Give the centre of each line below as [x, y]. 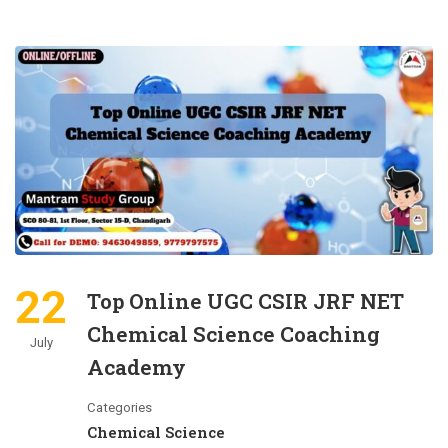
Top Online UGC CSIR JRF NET [245, 301]
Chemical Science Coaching [233, 334]
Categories [119, 407]
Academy [136, 367]
